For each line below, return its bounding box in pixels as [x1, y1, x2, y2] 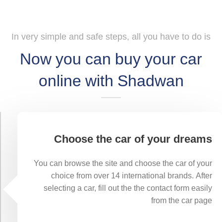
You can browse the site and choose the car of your [34, 158, 212, 169]
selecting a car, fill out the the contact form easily [44, 183, 212, 194]
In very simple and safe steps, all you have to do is [11, 30, 211, 44]
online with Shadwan [38, 70, 184, 93]
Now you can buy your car [20, 48, 202, 71]
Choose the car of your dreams [54, 131, 212, 148]
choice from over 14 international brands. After [51, 170, 212, 182]
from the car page [151, 195, 212, 207]
